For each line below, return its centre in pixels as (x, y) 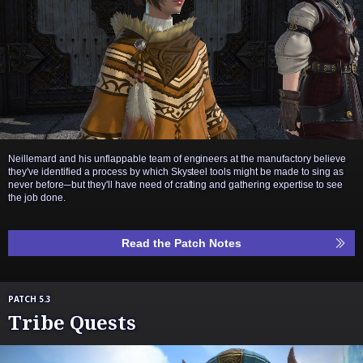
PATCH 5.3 (30, 299)
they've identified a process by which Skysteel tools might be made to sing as (176, 172)
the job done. (37, 198)
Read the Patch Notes (181, 243)
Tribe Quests (72, 322)
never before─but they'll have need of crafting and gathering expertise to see (176, 185)
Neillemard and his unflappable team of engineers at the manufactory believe (177, 159)
